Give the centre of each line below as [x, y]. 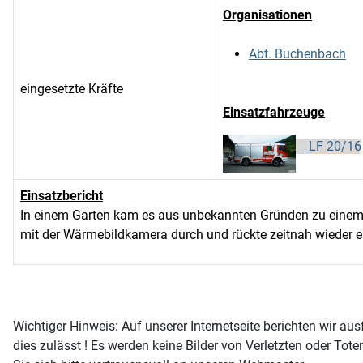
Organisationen [267, 15]
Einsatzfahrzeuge [274, 112]
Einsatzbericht [62, 196]
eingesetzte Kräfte [72, 89]
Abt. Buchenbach [297, 54]
